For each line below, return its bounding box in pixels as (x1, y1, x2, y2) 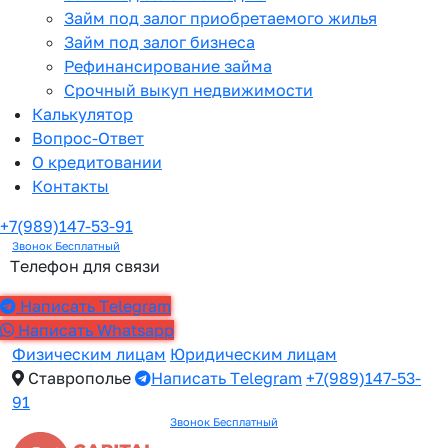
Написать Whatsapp (14, 320, 174, 340)
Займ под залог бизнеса (64, 32, 255, 52)
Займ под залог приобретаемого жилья (64, 8, 377, 28)
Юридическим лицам (170, 344, 337, 364)
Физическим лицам (12, 344, 166, 364)
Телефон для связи (10, 256, 160, 276)
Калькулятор (32, 104, 133, 124)
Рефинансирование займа (64, 56, 272, 76)
